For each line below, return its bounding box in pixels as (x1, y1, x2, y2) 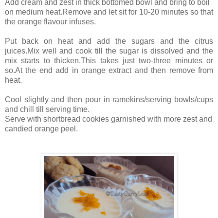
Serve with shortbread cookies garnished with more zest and (5, 114, 212, 123)
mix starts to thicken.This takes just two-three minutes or (5, 56, 213, 65)
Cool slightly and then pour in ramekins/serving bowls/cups (5, 95, 213, 104)
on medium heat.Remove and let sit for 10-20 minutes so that (5, 7, 213, 16)
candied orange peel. (5, 124, 78, 133)
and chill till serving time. (5, 105, 90, 113)
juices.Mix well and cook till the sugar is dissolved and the (5, 46, 213, 55)
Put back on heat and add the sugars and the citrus (5, 36, 213, 45)
